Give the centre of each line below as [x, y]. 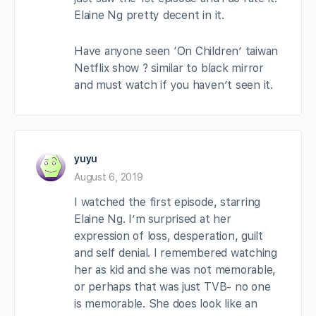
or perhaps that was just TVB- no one [172, 286]
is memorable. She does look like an [166, 303]
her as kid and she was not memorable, [175, 269]
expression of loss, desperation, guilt [169, 236]
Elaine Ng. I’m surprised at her [153, 219]
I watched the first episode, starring [168, 202]
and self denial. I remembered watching [176, 253]
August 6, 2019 [109, 177]
